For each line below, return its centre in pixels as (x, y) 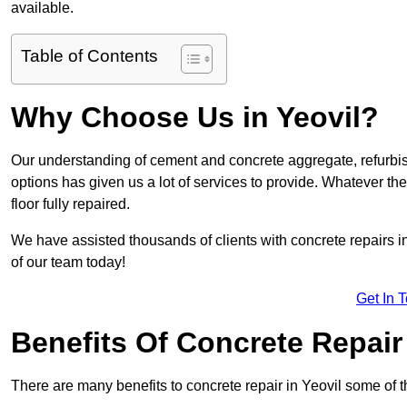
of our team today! (68, 262)
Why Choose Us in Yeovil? (195, 117)
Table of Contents (89, 55)
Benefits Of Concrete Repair (207, 342)
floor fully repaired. (70, 203)
